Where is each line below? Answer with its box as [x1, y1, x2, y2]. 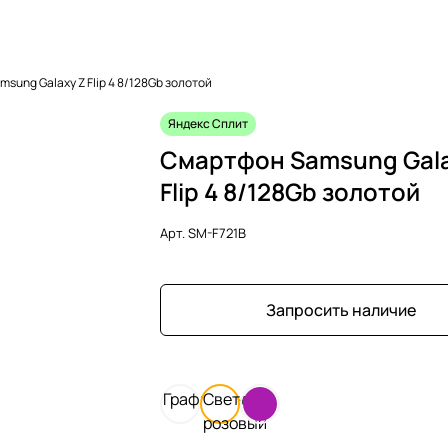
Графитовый [163, 387, 255, 410]
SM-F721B [188, 223, 246, 242]
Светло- [203, 387, 265, 410]
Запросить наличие [266, 298, 416, 321]
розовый [203, 411, 267, 434]
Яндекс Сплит [168, 114, 248, 132]
